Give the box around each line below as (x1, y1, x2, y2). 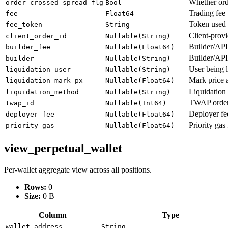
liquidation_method (6, 88, 79, 96)
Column (38, 211, 67, 220)
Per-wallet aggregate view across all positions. (4, 165, 152, 175)
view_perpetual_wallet (4, 141, 122, 155)
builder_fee (6, 43, 50, 51)
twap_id (6, 99, 34, 107)
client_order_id (6, 32, 67, 40)
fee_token (6, 21, 42, 29)
